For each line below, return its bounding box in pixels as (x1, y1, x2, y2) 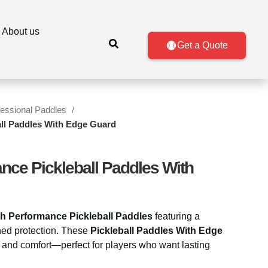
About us (1, 26, 39, 36)
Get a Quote (176, 40, 228, 50)
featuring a (153, 211, 200, 221)
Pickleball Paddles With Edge (90, 226, 223, 236)
